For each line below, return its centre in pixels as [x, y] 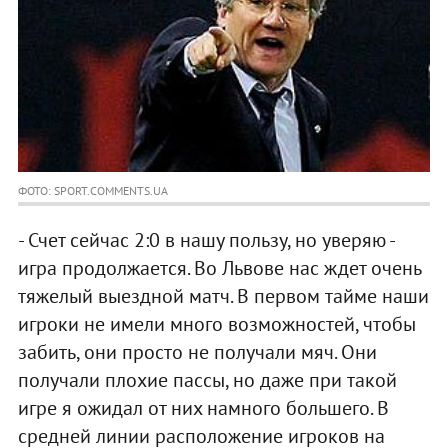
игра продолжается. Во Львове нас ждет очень [219, 268]
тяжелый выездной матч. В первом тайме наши [223, 296]
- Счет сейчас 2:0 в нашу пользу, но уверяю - [205, 240]
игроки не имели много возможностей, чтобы [216, 324]
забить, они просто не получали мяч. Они [197, 352]
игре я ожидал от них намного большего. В [203, 408]
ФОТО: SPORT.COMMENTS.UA [92, 191]
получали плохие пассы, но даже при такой [207, 380]
